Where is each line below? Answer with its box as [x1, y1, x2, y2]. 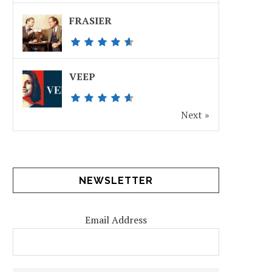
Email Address [85, 213, 147, 226]
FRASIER [69, 14, 112, 27]
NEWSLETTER [79, 175, 153, 186]
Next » [181, 108, 209, 121]
